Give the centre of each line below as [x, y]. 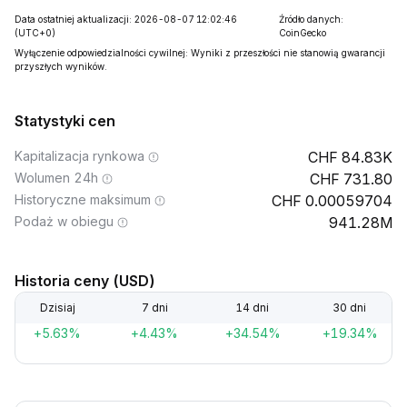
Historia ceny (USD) [85, 281]
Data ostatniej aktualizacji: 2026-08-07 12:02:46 [126, 19]
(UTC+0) [35, 33]
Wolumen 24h [56, 178]
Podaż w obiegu [64, 221]
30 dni [350, 308]
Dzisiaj [57, 308]
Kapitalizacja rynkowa [79, 156]
